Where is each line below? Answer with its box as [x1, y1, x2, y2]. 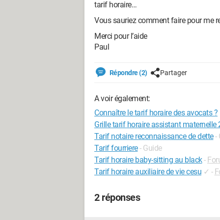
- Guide [139, 143, 162, 153]
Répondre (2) [108, 69, 147, 77]
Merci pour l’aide [94, 31, 147, 41]
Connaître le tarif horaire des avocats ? [94, 108, 218, 117]
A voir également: [94, 94, 150, 103]
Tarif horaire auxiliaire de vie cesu [94, 167, 201, 176]
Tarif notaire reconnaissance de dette [94, 132, 214, 141]
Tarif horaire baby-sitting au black [94, 155, 202, 165]
